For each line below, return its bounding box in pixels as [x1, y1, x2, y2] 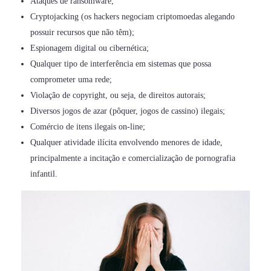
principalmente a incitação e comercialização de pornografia [30, 154, 236, 163]
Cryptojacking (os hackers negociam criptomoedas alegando [30, 12, 235, 22]
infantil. [30, 169, 58, 179]
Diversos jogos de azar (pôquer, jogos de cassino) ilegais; [30, 106, 226, 116]
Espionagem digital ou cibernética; [30, 44, 149, 53]
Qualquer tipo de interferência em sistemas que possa [30, 59, 212, 69]
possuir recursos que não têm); [30, 28, 135, 38]
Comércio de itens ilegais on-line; [30, 122, 146, 132]
